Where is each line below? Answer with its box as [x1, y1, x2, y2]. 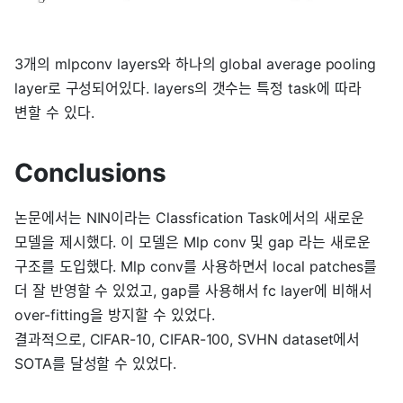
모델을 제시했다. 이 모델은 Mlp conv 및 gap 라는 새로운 [14, 232, 371, 251]
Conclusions [14, 157, 167, 188]
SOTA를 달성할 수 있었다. [14, 354, 176, 372]
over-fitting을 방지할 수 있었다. [14, 305, 215, 324]
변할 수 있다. [14, 103, 94, 121]
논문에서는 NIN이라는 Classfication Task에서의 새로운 [14, 208, 364, 227]
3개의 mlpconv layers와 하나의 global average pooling [14, 54, 377, 73]
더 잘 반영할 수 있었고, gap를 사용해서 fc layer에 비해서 [14, 281, 372, 300]
